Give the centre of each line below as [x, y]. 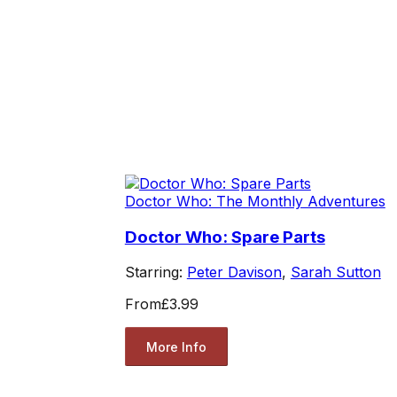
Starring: [156, 272]
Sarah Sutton [335, 272]
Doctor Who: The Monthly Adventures [255, 201]
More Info [176, 346]
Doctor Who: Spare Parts [225, 237]
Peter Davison [234, 272]
